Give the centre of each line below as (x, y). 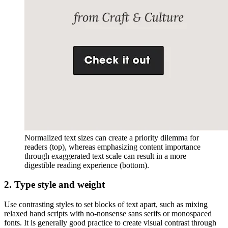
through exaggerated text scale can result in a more (105, 156)
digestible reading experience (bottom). (87, 165)
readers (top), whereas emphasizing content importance (112, 147)
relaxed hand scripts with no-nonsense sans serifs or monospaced (108, 214)
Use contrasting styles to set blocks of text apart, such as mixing (106, 205)
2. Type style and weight (54, 185)
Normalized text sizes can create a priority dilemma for (112, 137)
